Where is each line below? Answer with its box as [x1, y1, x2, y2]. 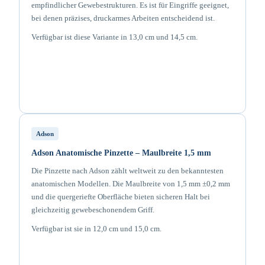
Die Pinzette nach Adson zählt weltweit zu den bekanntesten [31, 166, 224, 175]
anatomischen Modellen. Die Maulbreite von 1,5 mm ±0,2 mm [31, 179, 230, 188]
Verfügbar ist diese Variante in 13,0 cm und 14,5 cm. [31, 33, 198, 41]
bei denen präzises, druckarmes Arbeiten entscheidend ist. [31, 14, 215, 22]
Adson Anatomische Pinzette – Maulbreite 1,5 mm [31, 148, 211, 157]
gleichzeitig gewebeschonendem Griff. [31, 205, 154, 214]
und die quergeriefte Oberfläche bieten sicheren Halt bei [31, 192, 210, 201]
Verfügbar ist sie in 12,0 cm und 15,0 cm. [31, 224, 161, 233]
